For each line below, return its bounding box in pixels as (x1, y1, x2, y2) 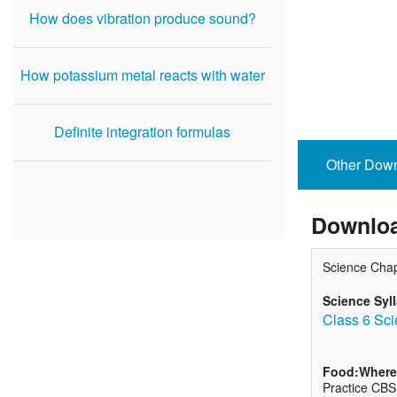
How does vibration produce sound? (28, 8, 256, 28)
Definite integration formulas (54, 121, 230, 142)
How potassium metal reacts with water (19, 65, 265, 85)
